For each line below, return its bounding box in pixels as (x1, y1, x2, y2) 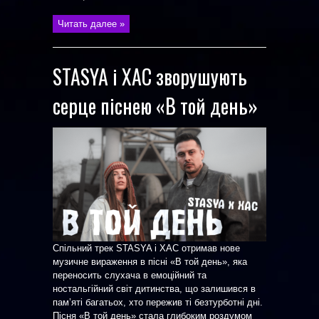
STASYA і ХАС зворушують (53, 62, 247, 91)
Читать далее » (58, 19, 125, 29)
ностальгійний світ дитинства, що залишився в (53, 283, 256, 294)
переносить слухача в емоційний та (53, 270, 206, 281)
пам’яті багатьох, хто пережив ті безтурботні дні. (53, 297, 263, 308)
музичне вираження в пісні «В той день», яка (53, 256, 247, 267)
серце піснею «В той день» (53, 91, 258, 120)
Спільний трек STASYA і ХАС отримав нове (53, 243, 240, 253)
